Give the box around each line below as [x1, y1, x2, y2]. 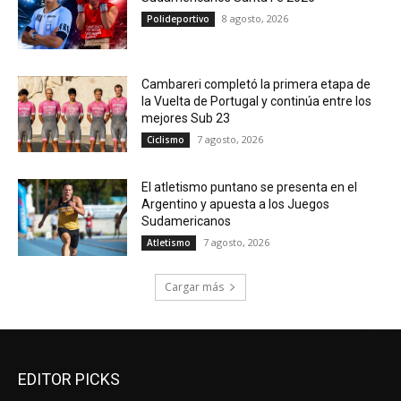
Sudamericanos [141, 214, 232, 229]
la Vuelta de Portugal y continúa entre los [141, 93, 372, 108]
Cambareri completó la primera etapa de [141, 76, 371, 91]
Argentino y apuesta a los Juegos [141, 197, 330, 212]
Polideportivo [147, 12, 210, 25]
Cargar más [165, 278, 224, 294]
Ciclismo [147, 132, 185, 146]
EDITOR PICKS [18, 369, 120, 388]
